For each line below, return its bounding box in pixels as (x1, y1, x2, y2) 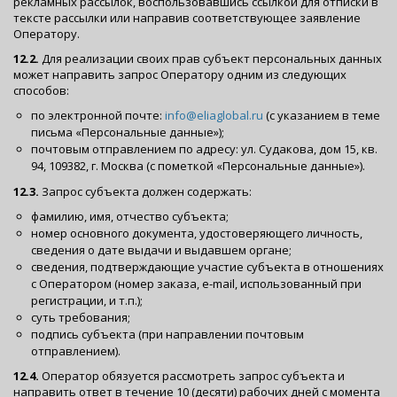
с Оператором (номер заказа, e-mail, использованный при (31, 275, 362, 292)
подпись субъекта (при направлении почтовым (31, 325, 304, 342)
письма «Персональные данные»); (31, 124, 224, 140)
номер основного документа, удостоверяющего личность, (31, 224, 362, 241)
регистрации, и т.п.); (31, 292, 143, 308)
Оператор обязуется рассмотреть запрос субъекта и (39, 368, 345, 384)
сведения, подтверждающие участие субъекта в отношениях (31, 258, 384, 275)
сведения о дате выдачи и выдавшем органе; (31, 241, 292, 258)
